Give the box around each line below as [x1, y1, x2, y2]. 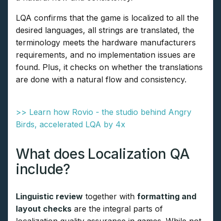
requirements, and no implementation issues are [16, 49, 195, 60]
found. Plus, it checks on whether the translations [16, 62, 203, 72]
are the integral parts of [72, 203, 163, 214]
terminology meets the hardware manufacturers [16, 37, 196, 47]
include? [16, 160, 70, 178]
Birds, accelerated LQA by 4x [16, 119, 125, 129]
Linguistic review [16, 191, 83, 201]
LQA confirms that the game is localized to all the [16, 12, 199, 23]
